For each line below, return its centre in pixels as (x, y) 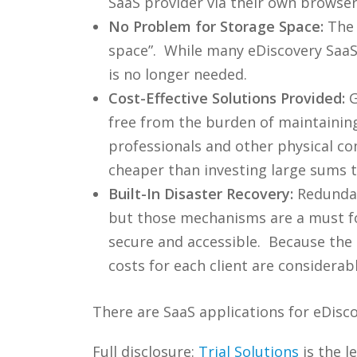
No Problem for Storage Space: (216, 26)
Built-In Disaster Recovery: (200, 193)
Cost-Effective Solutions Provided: (226, 98)
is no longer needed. (177, 74)
